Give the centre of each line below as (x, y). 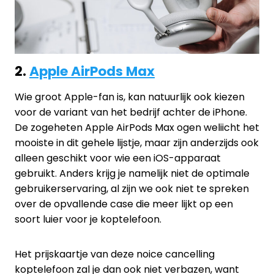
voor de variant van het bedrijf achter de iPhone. (131, 112)
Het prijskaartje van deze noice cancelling (115, 254)
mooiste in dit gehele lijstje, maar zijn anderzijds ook (137, 143)
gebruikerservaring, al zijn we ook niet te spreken (132, 188)
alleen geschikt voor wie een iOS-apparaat (118, 158)
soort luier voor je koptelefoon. (88, 219)
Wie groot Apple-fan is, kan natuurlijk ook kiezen (130, 97)
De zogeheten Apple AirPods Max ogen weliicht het (137, 127)
